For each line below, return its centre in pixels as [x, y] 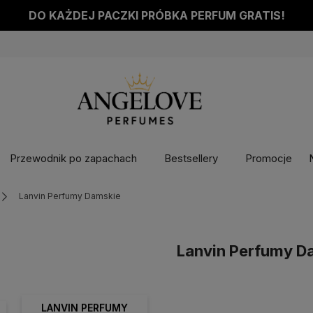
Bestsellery [191, 159]
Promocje [269, 159]
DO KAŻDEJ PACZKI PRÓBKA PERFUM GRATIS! [156, 15]
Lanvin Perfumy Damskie [70, 196]
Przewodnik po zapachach [73, 159]
